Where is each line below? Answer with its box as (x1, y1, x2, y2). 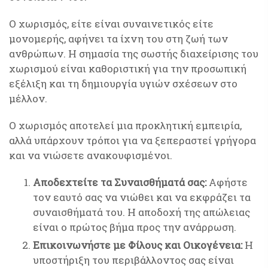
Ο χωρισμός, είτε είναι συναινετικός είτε (9, 17, 214, 31)
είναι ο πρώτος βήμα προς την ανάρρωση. (33, 220, 236, 234)
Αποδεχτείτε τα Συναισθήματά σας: (33, 175, 206, 189)
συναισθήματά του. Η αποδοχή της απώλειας (33, 205, 250, 219)
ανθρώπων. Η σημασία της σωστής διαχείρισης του (9, 47, 258, 60)
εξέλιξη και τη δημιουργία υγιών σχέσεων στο (9, 77, 237, 90)
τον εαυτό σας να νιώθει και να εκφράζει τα (33, 190, 251, 204)
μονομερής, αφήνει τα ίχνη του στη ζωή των (9, 32, 228, 45)
